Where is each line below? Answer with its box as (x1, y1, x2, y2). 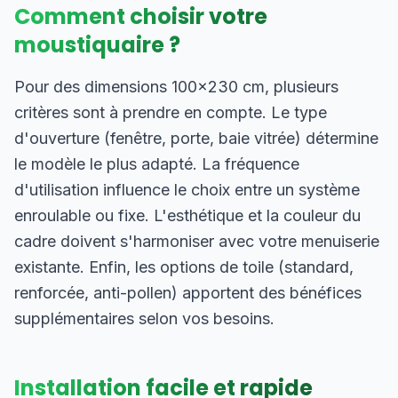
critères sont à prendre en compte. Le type (14, 103, 327, 122)
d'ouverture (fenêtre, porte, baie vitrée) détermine (14, 129, 378, 147)
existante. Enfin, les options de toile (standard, (14, 258, 354, 276)
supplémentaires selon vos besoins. (14, 309, 275, 328)
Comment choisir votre (14, 2, 267, 31)
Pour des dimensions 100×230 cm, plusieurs (14, 77, 338, 96)
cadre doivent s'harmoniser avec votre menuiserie (14, 232, 379, 251)
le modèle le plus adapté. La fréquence (14, 155, 299, 173)
